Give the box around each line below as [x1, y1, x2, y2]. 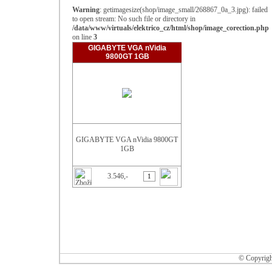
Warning [72, 5, 100, 14]
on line [72, 33, 93, 41]
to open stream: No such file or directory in [72, 15, 195, 23]
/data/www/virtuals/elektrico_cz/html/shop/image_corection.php [72, 24, 269, 32]
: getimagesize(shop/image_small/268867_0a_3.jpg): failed [100, 5, 268, 14]
